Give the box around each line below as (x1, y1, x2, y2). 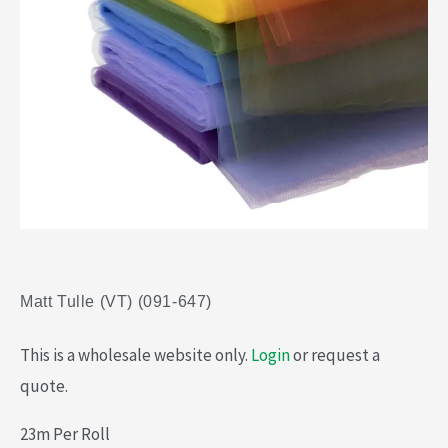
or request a (290, 344, 380, 367)
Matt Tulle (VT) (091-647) (20, 293, 212, 311)
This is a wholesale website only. (20, 344, 251, 367)
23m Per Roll (20, 423, 110, 446)
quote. (20, 375, 68, 398)
